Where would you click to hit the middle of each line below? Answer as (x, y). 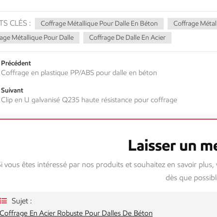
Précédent (16, 63)
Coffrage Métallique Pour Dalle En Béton (99, 23)
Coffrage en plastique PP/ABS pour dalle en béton (79, 72)
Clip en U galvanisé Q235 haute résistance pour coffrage (89, 100)
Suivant (12, 90)
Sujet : (22, 201)
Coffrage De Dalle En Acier (127, 37)
